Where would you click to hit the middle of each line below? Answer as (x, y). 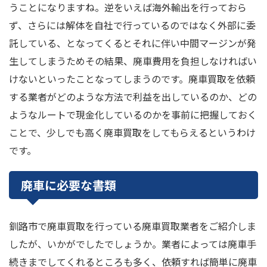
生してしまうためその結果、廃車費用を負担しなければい (133, 60)
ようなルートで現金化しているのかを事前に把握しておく (133, 114)
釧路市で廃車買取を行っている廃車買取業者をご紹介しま (133, 226)
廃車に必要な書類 (69, 185)
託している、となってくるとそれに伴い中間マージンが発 (133, 43)
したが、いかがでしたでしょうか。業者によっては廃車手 (133, 243)
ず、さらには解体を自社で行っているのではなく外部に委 (132, 25)
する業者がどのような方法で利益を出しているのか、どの (133, 96)
